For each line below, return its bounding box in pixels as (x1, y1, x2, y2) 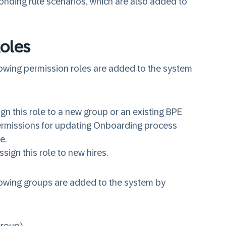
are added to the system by (52, 178, 165, 188)
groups (24, 178, 52, 188)
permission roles (24, 64, 91, 74)
